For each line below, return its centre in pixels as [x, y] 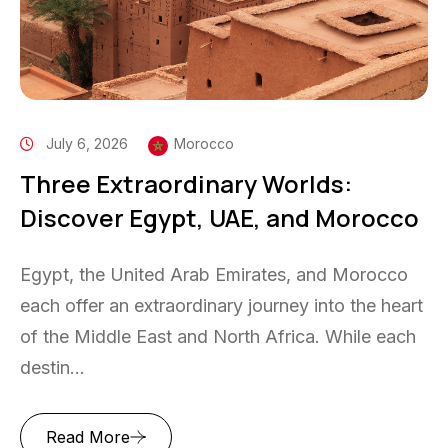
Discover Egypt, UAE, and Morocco [219, 217]
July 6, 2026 [87, 144]
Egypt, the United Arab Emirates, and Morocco [214, 274]
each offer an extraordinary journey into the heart [221, 305]
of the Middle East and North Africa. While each [218, 336]
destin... [52, 367]
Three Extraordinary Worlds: [186, 183]
